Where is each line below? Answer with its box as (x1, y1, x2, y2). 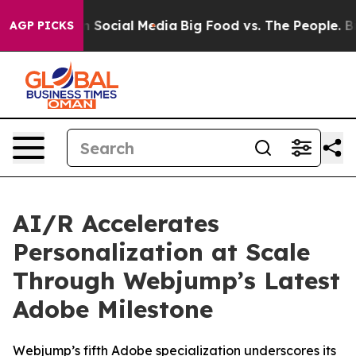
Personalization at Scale (13, 237, 310, 267)
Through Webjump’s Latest (13, 265, 340, 296)
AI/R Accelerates (13, 208, 219, 238)
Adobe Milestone (13, 294, 213, 324)
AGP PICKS (10, 18, 74, 33)
